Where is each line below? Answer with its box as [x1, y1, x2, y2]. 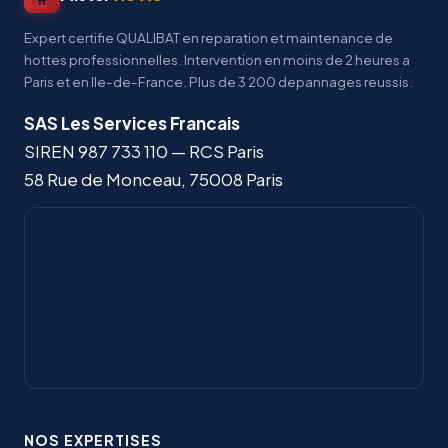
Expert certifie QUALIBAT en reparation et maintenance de [24, 28, 393, 46]
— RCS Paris [168, 139, 264, 162]
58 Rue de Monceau [24, 167, 181, 190]
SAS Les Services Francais [24, 111, 240, 134]
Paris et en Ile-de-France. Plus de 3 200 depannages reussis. [24, 72, 413, 90]
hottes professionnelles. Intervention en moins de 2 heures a [24, 50, 410, 68]
